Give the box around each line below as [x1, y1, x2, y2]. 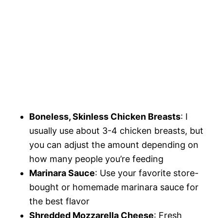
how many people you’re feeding [29, 154, 163, 164]
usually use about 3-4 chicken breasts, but [29, 126, 203, 136]
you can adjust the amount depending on [29, 140, 199, 150]
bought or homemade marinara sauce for [29, 182, 199, 192]
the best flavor [29, 196, 90, 206]
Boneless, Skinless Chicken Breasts [29, 111, 181, 122]
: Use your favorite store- [95, 168, 199, 178]
